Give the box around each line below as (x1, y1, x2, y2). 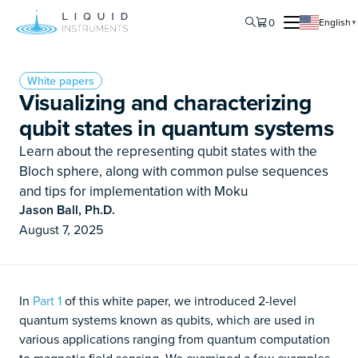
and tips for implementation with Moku (19, 181, 248, 201)
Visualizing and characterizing (19, 86, 312, 118)
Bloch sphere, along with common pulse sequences (19, 161, 328, 181)
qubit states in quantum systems (19, 112, 334, 144)
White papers (27, 73, 94, 89)
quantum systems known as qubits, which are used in (19, 311, 315, 328)
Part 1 (33, 292, 62, 309)
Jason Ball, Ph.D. (19, 201, 115, 219)
